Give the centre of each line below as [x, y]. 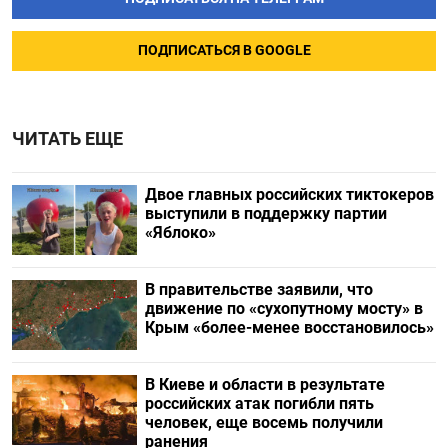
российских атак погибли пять [259, 404]
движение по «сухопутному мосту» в [283, 308]
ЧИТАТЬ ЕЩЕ [67, 138]
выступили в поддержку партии [265, 213]
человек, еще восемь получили [263, 423]
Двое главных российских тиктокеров [289, 194]
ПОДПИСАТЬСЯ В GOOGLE [224, 50]
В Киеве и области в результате [264, 385]
